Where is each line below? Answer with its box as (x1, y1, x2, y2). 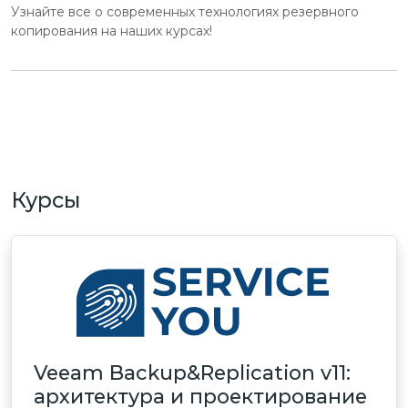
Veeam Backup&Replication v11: (34, 360, 351, 384)
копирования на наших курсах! (11, 22, 212, 39)
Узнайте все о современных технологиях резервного (11, 3, 359, 20)
